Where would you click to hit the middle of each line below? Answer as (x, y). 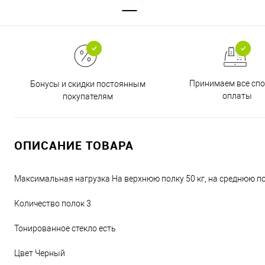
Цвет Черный (40, 253)
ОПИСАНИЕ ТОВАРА (74, 145)
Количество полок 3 (53, 203)
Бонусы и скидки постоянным (88, 84)
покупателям (88, 96)
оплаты (237, 96)
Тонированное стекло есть (65, 228)
